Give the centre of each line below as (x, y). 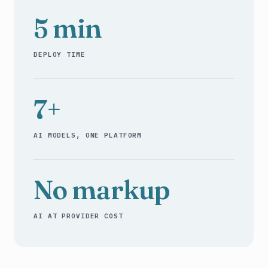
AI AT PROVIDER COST (78, 216)
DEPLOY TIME (60, 54)
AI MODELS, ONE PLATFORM (88, 135)
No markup (102, 190)
